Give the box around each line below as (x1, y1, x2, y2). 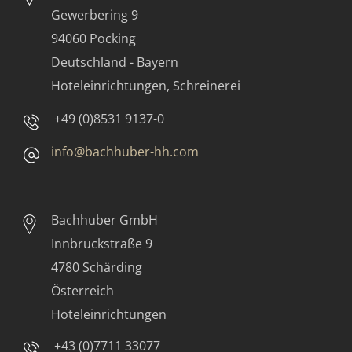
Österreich (51, 281, 114, 299)
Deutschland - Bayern (51, 53, 178, 71)
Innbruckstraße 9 (51, 234, 152, 252)
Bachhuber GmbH (51, 211, 158, 229)
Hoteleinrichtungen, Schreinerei (51, 76, 247, 94)
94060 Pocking (51, 29, 136, 47)
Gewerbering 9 (51, 5, 138, 24)
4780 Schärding (51, 258, 142, 276)
